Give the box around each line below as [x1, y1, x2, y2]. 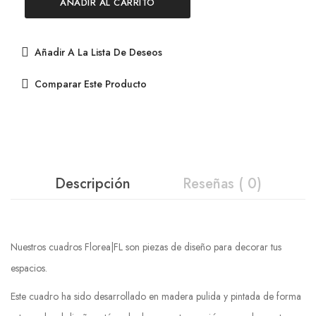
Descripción [54, 174, 130, 194]
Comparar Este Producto [35, 77, 147, 91]
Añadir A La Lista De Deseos [35, 45, 162, 59]
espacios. [11, 261, 50, 275]
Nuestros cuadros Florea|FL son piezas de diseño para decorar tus [11, 240, 281, 254]
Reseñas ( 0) [182, 174, 262, 194]
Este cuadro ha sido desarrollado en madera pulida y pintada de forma [11, 289, 301, 303]
